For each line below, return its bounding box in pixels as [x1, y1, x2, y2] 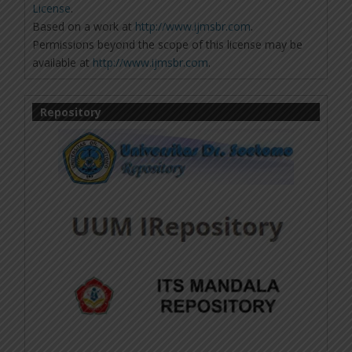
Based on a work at [32, 18, 136, 34]
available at [32, 54, 93, 70]
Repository [40, 104, 102, 119]
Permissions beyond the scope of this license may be [32, 36, 303, 52]
